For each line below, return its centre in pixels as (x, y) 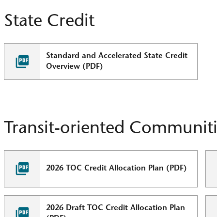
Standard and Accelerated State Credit (117, 56)
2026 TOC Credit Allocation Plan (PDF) (117, 169)
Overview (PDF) (75, 67)
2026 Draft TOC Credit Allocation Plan (116, 208)
